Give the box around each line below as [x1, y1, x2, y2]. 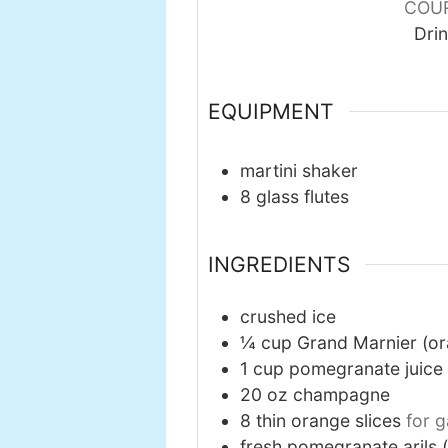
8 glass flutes [240, 185, 349, 207]
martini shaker [240, 159, 358, 181]
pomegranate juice [289, 357, 443, 379]
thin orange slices [256, 409, 401, 431]
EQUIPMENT [208, 99, 334, 125]
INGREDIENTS [208, 251, 350, 277]
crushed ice [240, 305, 336, 327]
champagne [293, 383, 390, 405]
